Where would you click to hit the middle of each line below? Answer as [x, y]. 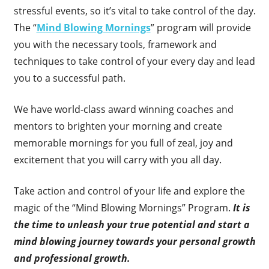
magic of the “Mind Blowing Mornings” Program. [123, 208]
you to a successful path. [69, 78]
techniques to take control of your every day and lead [134, 62]
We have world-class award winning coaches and [123, 110]
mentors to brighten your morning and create [118, 126]
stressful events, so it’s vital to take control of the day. [134, 11]
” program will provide [201, 28]
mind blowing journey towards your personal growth [134, 242]
